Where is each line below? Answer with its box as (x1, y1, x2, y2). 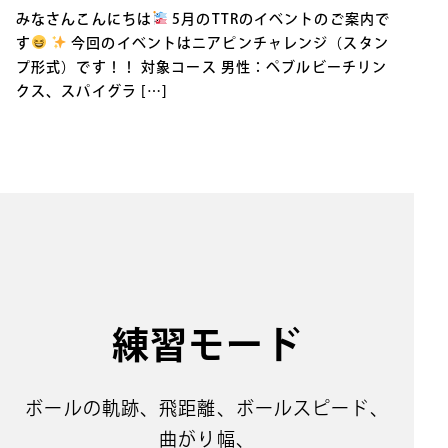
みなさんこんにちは (16, 11, 153, 26)
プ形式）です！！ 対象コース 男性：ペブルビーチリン (16, 59, 388, 74)
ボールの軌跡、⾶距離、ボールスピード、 (25, 398, 389, 417)
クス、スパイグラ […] (16, 83, 169, 98)
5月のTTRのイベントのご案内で (168, 11, 391, 26)
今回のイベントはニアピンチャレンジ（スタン (67, 35, 389, 50)
